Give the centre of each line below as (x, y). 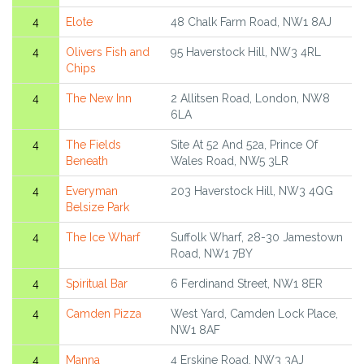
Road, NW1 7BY (212, 254)
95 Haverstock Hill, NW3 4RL (246, 52)
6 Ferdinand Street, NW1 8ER (247, 284)
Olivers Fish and (108, 52)
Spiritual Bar (97, 284)
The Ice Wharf (103, 238)
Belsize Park (97, 208)
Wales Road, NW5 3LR (230, 161)
